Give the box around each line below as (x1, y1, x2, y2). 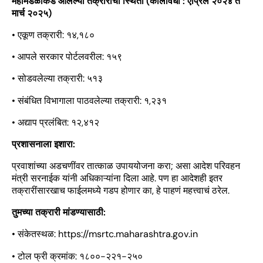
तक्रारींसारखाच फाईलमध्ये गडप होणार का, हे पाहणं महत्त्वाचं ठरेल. (12, 184, 230, 197)
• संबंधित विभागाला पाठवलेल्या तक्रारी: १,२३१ (12, 94, 167, 107)
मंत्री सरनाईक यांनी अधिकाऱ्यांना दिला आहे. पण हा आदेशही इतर (12, 172, 222, 185)
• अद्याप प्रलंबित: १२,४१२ (12, 116, 99, 129)
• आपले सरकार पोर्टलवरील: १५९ (12, 50, 122, 63)
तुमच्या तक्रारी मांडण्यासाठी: (12, 206, 106, 219)
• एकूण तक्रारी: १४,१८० (12, 29, 95, 42)
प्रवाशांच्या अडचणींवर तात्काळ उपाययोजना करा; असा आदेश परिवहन (12, 160, 240, 173)
